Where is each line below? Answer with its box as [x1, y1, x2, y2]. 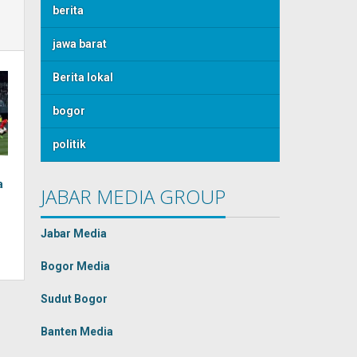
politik [53, 138, 87, 151]
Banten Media [41, 325, 114, 338]
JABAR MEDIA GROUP [41, 183, 226, 210]
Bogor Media [41, 260, 111, 273]
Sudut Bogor [41, 292, 108, 305]
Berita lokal [53, 71, 114, 84]
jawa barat [53, 37, 108, 50]
